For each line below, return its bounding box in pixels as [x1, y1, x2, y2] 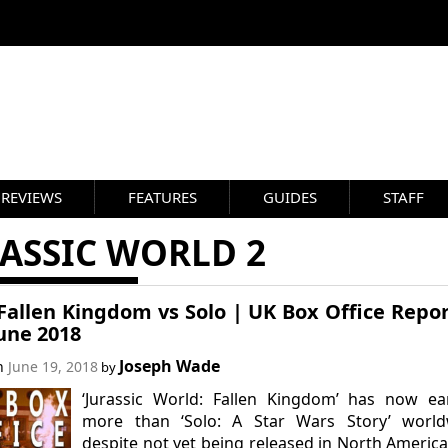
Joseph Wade [118, 355, 220, 377]
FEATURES [128, 187, 197, 207]
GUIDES [263, 187, 317, 207]
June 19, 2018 [7, 357, 98, 376]
